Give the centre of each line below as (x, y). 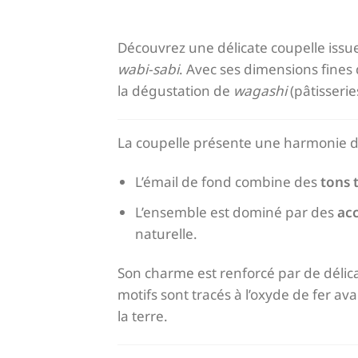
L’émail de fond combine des (228, 182)
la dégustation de (175, 90)
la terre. (143, 316)
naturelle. (167, 233)
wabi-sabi (148, 69)
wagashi (260, 90)
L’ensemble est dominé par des (237, 212)
